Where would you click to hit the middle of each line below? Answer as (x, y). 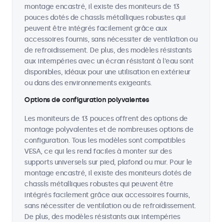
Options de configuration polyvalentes (87, 100)
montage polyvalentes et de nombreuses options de (109, 130)
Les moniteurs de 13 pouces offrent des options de (106, 119)
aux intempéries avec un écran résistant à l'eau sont (109, 61)
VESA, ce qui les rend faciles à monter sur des (98, 151)
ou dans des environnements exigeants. (88, 83)
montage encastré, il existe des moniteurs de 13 (102, 7)
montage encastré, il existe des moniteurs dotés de (108, 173)
